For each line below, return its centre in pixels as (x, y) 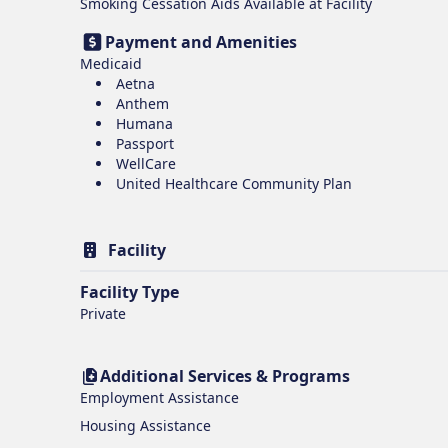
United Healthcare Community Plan (234, 183)
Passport (145, 143)
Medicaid (111, 63)
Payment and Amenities (201, 42)
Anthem (142, 103)
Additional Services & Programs (225, 376)
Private (103, 313)
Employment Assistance (159, 397)
